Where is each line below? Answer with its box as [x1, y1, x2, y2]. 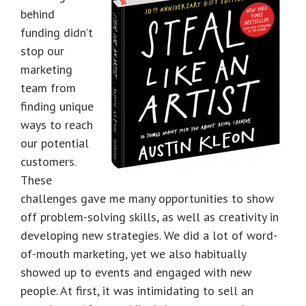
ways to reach [20, 116, 93, 133]
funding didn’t [20, 24, 93, 40]
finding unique [20, 98, 94, 114]
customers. [20, 153, 76, 169]
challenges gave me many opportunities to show [20, 190, 274, 206]
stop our [20, 42, 64, 59]
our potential [20, 135, 89, 151]
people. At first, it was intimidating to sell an [20, 282, 253, 298]
